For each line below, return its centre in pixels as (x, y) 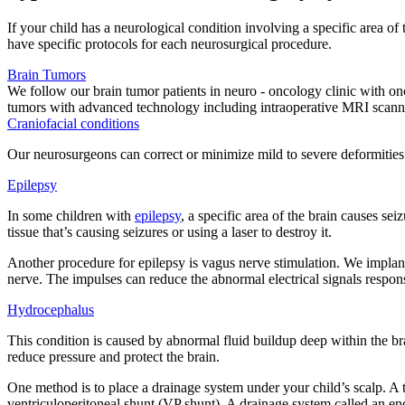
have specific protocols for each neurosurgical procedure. (170, 43)
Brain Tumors (47, 74)
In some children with (71, 215)
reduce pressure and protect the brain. (115, 356)
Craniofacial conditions (73, 123)
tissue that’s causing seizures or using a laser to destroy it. (170, 231)
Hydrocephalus (51, 309)
